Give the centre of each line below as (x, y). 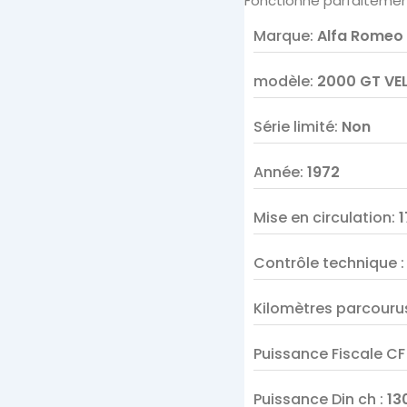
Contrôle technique (327, 263)
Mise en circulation (322, 218)
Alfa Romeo (360, 36)
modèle (281, 81)
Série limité (293, 127)
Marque (281, 36)
